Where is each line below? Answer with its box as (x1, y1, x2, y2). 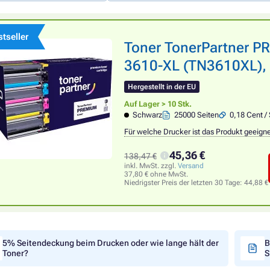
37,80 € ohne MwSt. (124, 170, 188, 178)
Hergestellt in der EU (128, 83, 196, 91)
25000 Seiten (174, 110, 219, 119)
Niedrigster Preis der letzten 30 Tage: (124, 178, 244, 187)
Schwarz (133, 110, 163, 119)
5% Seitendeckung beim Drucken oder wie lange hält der (2, 238, 219, 248)
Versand (178, 162, 204, 170)
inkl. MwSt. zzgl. (124, 162, 178, 170)
